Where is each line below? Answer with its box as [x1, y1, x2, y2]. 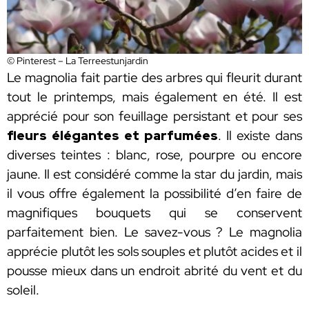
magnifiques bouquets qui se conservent [7, 203, 302, 221]
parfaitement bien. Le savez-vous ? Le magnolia [7, 223, 302, 241]
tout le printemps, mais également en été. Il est [7, 88, 302, 106]
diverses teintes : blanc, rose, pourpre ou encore [7, 146, 302, 163]
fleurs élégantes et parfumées [7, 126, 218, 144]
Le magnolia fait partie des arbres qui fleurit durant [7, 68, 302, 86]
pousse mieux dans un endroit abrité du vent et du [7, 261, 302, 279]
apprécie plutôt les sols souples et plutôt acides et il [7, 242, 302, 260]
